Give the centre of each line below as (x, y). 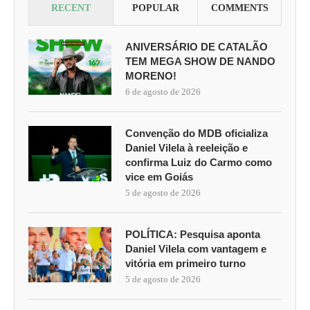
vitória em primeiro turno (185, 264)
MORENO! (151, 76)
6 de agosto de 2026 (163, 92)
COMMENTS (239, 8)
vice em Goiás (159, 177)
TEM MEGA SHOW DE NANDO (200, 62)
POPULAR (155, 8)
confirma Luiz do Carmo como (199, 163)
